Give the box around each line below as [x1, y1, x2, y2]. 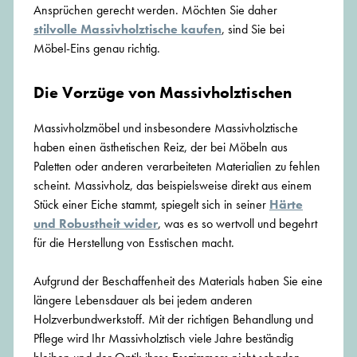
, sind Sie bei [222, 21, 284, 38]
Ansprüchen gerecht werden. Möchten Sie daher [33, 2, 277, 19]
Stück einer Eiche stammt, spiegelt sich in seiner [33, 196, 269, 214]
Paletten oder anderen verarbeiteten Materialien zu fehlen [33, 158, 320, 175]
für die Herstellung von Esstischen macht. [33, 234, 234, 252]
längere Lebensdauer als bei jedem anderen [33, 292, 253, 309]
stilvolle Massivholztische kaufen [33, 21, 222, 38]
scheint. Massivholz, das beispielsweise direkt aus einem [33, 177, 312, 194]
